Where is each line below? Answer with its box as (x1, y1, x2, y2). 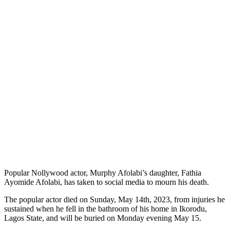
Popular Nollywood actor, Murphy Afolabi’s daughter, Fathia (4, 168, 201, 177)
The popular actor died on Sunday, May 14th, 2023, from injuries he (4, 195, 225, 204)
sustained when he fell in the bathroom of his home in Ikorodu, (4, 204, 207, 213)
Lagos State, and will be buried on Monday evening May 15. (4, 213, 201, 222)
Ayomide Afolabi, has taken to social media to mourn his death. (4, 177, 209, 186)
